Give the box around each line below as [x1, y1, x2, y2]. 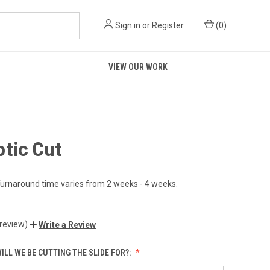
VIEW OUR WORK [108, 62, 168, 72]
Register [152, 20, 184, 30]
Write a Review [39, 219, 96, 230]
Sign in [115, 20, 140, 30]
